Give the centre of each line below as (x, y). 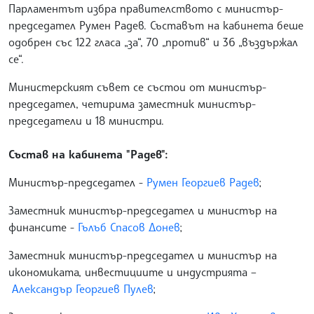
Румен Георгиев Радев (203, 183)
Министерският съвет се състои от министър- (137, 87)
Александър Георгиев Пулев (82, 289)
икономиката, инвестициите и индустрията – (132, 272)
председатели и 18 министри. (88, 121)
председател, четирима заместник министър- (132, 104)
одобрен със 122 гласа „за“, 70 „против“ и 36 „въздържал (153, 42)
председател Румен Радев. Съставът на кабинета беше (156, 26)
